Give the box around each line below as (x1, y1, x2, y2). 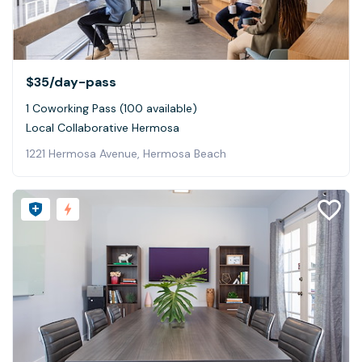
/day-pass (49, 73, 116, 90)
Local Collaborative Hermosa (26, 120, 179, 135)
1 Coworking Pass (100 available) (26, 100, 197, 116)
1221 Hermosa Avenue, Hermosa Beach (26, 145, 226, 161)
